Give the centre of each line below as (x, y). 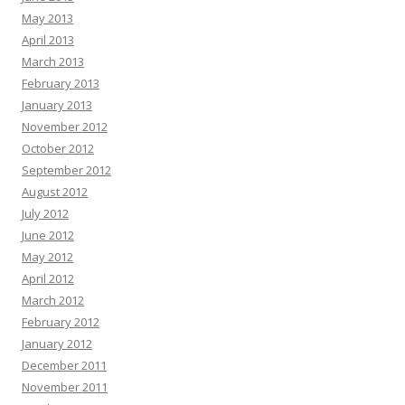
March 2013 (53, 61)
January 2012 (57, 343)
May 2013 (47, 18)
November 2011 (65, 386)
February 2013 (61, 83)
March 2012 (53, 300)
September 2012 (66, 170)
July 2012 (45, 213)
